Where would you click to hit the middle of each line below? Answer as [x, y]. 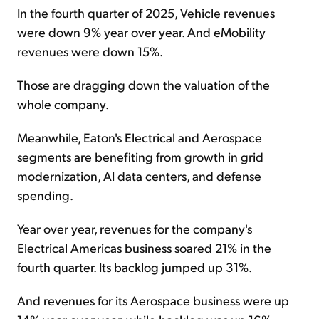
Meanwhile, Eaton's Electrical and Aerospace [140, 137]
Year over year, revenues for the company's [135, 229]
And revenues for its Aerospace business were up [153, 300]
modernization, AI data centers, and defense [139, 176]
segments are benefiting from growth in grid [140, 157]
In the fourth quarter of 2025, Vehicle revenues [146, 13]
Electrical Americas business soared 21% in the [144, 248]
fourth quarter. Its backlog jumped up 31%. [135, 267]
